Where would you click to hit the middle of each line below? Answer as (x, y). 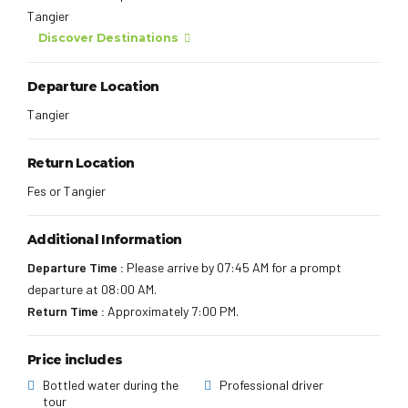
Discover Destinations (109, 37)
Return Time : (66, 311)
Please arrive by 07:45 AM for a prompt (233, 267)
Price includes (75, 359)
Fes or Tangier (66, 190)
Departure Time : (76, 267)
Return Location (81, 163)
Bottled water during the (110, 384)
